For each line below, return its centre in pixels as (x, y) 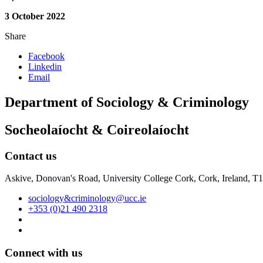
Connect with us (43, 253)
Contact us (31, 156)
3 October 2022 (35, 16)
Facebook (46, 56)
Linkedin (45, 67)
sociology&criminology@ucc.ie (87, 198)
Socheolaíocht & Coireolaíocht (97, 129)
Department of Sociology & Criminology (127, 102)
